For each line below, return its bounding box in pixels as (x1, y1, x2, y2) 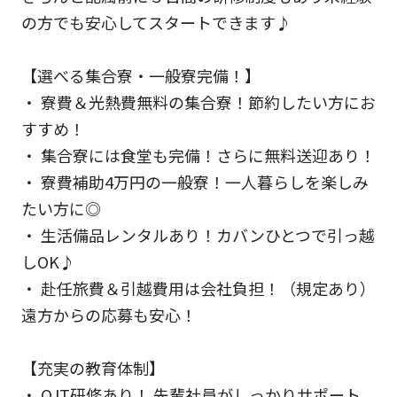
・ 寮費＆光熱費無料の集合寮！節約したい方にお (20, 90, 376, 113)
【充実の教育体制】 (20, 355, 165, 379)
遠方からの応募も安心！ (20, 302, 197, 326)
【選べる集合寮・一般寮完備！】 (20, 63, 261, 87)
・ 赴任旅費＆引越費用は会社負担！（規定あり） (20, 276, 376, 300)
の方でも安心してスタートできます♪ (20, 10, 292, 34)
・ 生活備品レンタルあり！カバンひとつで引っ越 (20, 222, 375, 246)
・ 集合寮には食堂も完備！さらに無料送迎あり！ (20, 143, 376, 167)
